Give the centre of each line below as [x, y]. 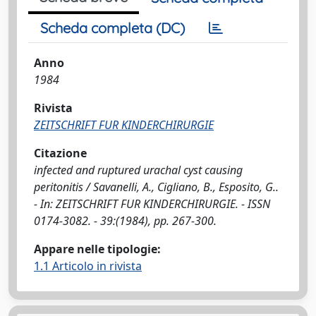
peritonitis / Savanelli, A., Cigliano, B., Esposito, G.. [156, 187]
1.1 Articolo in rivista [88, 266]
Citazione [60, 153]
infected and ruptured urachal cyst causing [138, 170]
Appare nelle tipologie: [97, 249]
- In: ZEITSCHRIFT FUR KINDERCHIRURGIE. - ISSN [152, 204]
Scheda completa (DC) [113, 28]
